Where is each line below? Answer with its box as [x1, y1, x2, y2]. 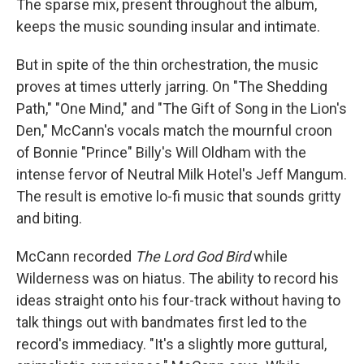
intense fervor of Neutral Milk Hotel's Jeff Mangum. [16, 166, 347, 183]
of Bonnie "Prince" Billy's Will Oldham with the [16, 144, 306, 161]
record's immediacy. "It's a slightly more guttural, [16, 336, 327, 353]
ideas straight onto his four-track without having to [16, 292, 340, 309]
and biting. [16, 210, 82, 227]
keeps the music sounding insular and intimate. [16, 18, 320, 35]
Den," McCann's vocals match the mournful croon [16, 122, 332, 139]
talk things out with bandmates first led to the [16, 314, 307, 331]
